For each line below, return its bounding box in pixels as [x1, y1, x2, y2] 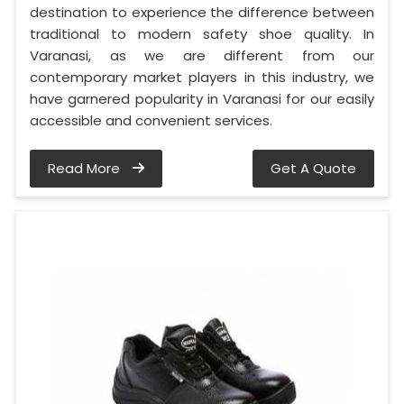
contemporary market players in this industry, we [30, 68, 374, 87]
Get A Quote [271, 159, 356, 179]
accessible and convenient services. [30, 111, 272, 131]
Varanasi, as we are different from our [30, 46, 374, 66]
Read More [48, 159, 124, 179]
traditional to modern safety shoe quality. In [30, 24, 374, 44]
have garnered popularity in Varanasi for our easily [30, 89, 374, 109]
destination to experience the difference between [30, 3, 374, 23]
